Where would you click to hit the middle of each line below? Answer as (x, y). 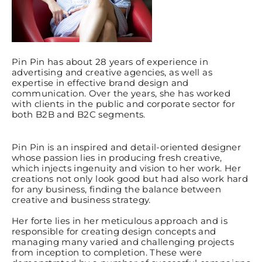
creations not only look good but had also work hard (130, 179)
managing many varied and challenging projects (123, 242)
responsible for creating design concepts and (114, 232)
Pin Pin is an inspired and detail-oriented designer (127, 147)
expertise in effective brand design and (100, 83)
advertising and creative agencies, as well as (112, 73)
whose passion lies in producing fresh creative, (117, 158)
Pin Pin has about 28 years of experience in (110, 62)
